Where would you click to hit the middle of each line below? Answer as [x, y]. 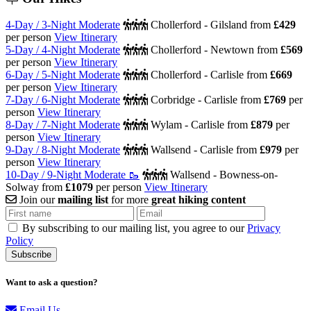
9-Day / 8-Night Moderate [63, 150]
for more [130, 200]
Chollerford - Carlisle [197, 75]
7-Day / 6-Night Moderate [63, 100]
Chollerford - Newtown [202, 50]
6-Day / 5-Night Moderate [63, 75]
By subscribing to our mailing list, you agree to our [135, 228]
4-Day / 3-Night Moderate [63, 25]
